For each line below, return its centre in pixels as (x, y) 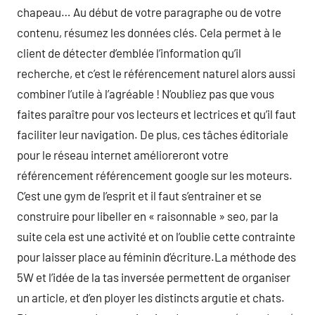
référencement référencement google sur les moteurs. (155, 175)
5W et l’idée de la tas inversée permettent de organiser (154, 277)
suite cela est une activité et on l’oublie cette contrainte (156, 236)
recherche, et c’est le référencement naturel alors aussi (156, 73)
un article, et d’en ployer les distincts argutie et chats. (151, 297)
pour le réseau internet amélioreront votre (123, 155)
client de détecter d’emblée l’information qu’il (129, 53)
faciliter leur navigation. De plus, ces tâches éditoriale (153, 134)
